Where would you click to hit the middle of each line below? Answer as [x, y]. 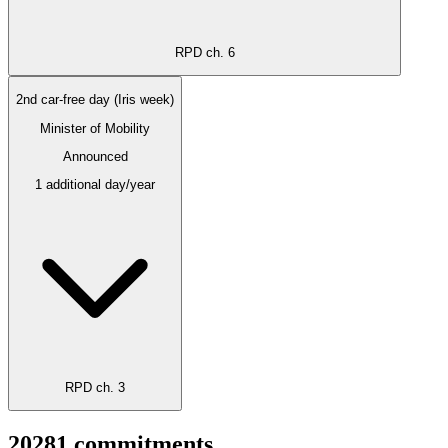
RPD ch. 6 [204, 52]
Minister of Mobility [95, 128]
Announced [95, 156]
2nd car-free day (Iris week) [95, 100]
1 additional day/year [95, 185]
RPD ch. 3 [95, 387]
